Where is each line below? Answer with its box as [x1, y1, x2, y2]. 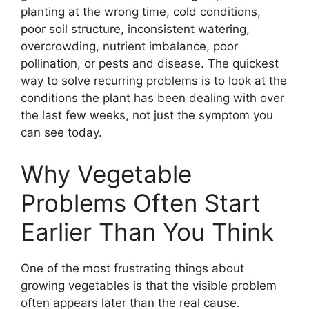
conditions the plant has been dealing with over [21, 91, 284, 106]
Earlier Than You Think [21, 217, 274, 246]
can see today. [21, 126, 102, 140]
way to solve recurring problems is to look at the [21, 74, 287, 88]
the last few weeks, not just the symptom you [21, 108, 273, 123]
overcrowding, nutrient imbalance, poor [21, 39, 238, 54]
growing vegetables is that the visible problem [21, 278, 277, 292]
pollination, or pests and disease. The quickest [21, 57, 279, 71]
